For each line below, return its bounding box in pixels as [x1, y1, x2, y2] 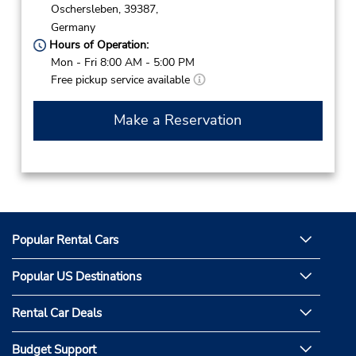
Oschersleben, [50, 2, 121, 17]
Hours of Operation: [45, 37, 149, 52]
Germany [50, 19, 95, 35]
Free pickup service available [50, 72, 193, 87]
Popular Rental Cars [12, 232, 118, 249]
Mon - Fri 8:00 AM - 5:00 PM [50, 54, 195, 70]
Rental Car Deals [12, 305, 102, 322]
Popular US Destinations [12, 269, 141, 285]
